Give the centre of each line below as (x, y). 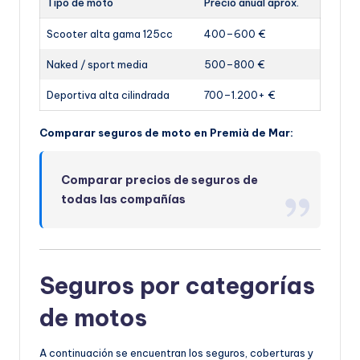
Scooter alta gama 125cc (110, 34)
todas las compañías (124, 200)
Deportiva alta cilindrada (108, 95)
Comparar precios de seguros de (160, 180)
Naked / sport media (97, 65)
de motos (93, 318)
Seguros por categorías (177, 286)
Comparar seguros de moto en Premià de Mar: (166, 133)
